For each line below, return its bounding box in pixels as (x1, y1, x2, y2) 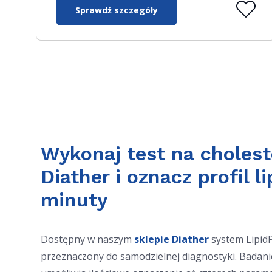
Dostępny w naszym (41, 233, 135, 246)
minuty (41, 188, 108, 211)
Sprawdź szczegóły (75, 4, 158, 16)
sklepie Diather (134, 233, 209, 246)
